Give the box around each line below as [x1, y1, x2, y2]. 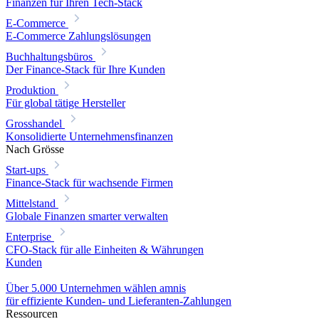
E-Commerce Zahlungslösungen [6, 29, 151, 42]
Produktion [6, 83, 56, 96]
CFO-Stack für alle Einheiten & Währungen [6, 243, 204, 256]
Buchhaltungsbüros [6, 50, 93, 63]
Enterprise [6, 230, 51, 243]
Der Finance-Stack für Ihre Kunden [6, 63, 165, 75]
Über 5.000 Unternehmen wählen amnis [6, 281, 186, 294]
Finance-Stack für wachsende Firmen [6, 176, 173, 189]
